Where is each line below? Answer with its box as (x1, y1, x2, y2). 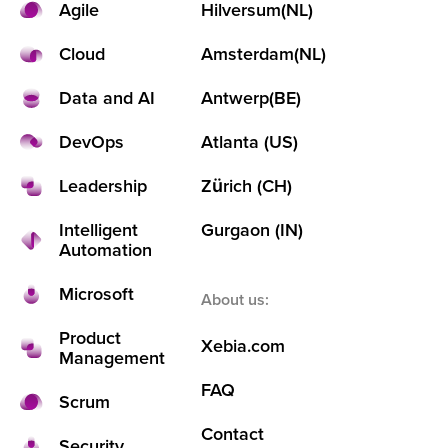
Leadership (58, 173, 147, 199)
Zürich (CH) (200, 173, 292, 199)
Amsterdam (200, 41, 294, 67)
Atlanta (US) (200, 129, 298, 155)
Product (58, 325, 121, 351)
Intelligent (58, 217, 138, 243)
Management (58, 345, 170, 371)
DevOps (58, 129, 124, 155)
